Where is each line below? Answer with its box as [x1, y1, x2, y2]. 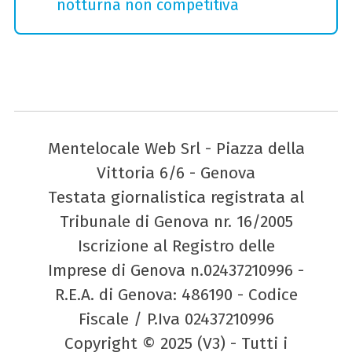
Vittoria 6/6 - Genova [97, 163, 255, 184]
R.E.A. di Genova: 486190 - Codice [54, 284, 298, 306]
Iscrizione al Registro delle [77, 236, 275, 257]
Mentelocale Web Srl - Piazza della [47, 138, 305, 159]
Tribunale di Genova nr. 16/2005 [59, 211, 293, 233]
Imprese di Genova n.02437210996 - [48, 260, 304, 281]
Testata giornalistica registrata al [48, 187, 304, 208]
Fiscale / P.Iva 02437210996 [78, 309, 274, 330]
